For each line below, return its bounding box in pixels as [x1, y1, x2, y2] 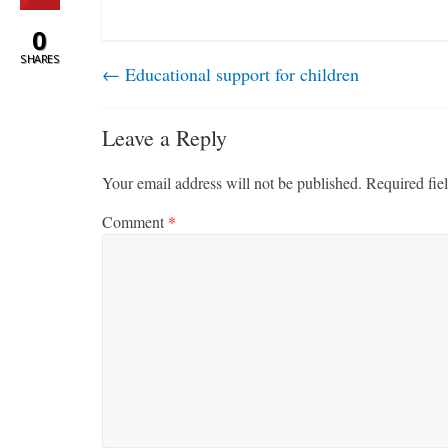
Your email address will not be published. [102, 171, 362, 193]
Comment [102, 210, 168, 232]
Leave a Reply [102, 122, 227, 152]
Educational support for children [120, 61, 359, 86]
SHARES [20, 50, 59, 66]
